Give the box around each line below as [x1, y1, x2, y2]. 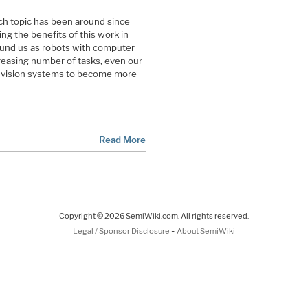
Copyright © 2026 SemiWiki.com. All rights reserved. [59, 210, 249, 221]
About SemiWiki [177, 225, 235, 236]
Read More [98, 134, 146, 146]
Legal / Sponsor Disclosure [73, 225, 171, 236]
